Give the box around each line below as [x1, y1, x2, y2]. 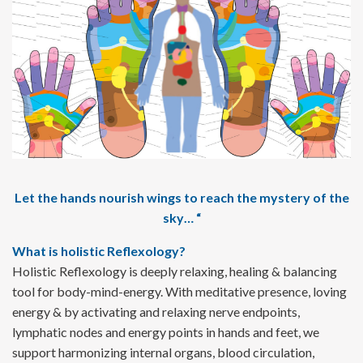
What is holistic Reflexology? [12, 243, 186, 259]
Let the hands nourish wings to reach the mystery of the [14, 190, 349, 206]
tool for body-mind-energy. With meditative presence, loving [12, 284, 347, 300]
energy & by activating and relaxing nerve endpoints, [12, 304, 300, 320]
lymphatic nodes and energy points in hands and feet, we [12, 324, 319, 340]
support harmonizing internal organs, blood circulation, [12, 344, 314, 361]
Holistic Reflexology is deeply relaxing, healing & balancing [12, 263, 337, 280]
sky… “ [162, 210, 201, 226]
